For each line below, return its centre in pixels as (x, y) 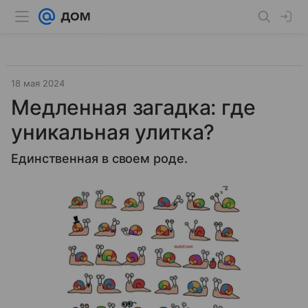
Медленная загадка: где (133, 107)
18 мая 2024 (38, 83)
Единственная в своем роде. (99, 158)
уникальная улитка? (113, 132)
